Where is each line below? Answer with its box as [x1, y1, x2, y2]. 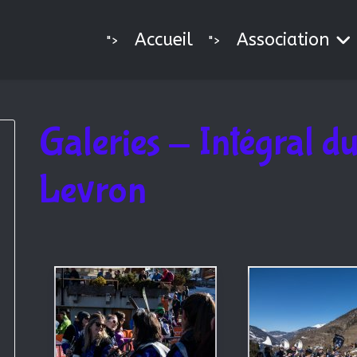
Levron [39, 167, 147, 214]
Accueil [135, 29, 193, 50]
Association [237, 29, 330, 50]
